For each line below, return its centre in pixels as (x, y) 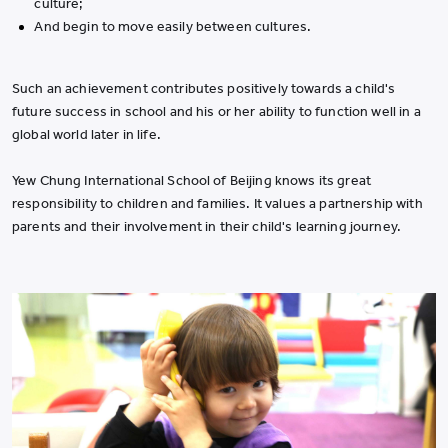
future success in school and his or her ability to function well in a (216, 111)
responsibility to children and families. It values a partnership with (217, 203)
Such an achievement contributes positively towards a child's (204, 88)
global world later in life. (86, 134)
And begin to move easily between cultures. (173, 26)
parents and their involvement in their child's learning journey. (206, 226)
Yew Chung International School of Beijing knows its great (191, 180)
